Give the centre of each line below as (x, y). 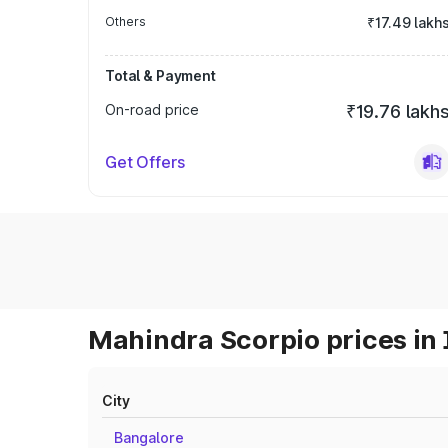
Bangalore (149, 437)
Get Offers (145, 162)
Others (125, 21)
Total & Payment (160, 75)
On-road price (152, 109)
